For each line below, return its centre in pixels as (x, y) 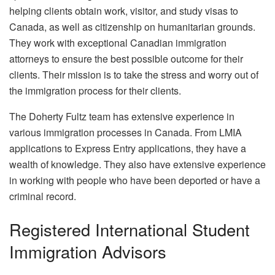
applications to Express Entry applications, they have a (128, 149)
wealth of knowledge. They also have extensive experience (137, 165)
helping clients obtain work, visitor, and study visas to (124, 11)
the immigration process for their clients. (95, 91)
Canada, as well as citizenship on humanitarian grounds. (132, 27)
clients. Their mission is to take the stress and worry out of (134, 75)
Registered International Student (130, 229)
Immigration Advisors (88, 251)
